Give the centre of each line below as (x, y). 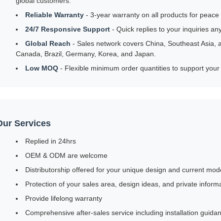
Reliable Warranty (55, 15)
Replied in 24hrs (51, 141)
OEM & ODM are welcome (66, 155)
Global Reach (48, 43)
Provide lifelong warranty (64, 198)
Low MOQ (42, 68)
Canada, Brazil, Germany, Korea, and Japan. (86, 54)
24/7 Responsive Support (68, 29)
